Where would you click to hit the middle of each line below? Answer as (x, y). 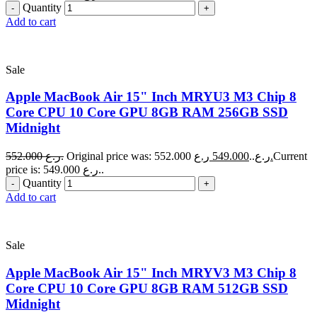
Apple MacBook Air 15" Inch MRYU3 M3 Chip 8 (151, 97)
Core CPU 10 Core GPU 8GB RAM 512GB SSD (147, 288)
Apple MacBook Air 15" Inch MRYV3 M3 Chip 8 (151, 272)
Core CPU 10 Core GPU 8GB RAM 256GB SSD (147, 113)
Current (290, 156)
